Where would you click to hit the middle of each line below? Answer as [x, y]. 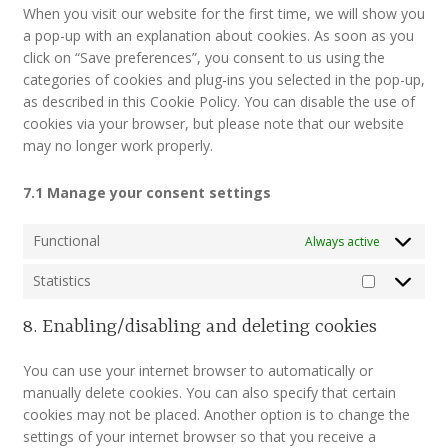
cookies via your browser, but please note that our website [213, 123]
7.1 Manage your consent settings [146, 192]
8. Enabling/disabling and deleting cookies [199, 326]
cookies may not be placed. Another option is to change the [216, 414]
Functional [66, 241]
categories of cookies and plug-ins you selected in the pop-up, [223, 79]
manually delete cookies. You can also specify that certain [209, 392]
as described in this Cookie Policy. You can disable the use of [218, 101]
